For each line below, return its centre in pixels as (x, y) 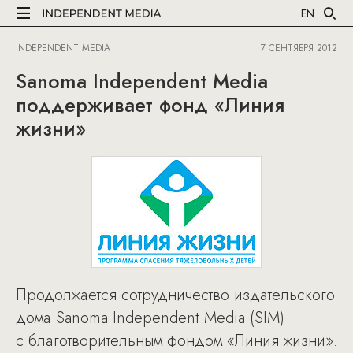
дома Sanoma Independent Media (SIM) (150, 318)
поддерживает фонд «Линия (150, 105)
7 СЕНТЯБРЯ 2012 (299, 48)
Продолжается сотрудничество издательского (175, 295)
